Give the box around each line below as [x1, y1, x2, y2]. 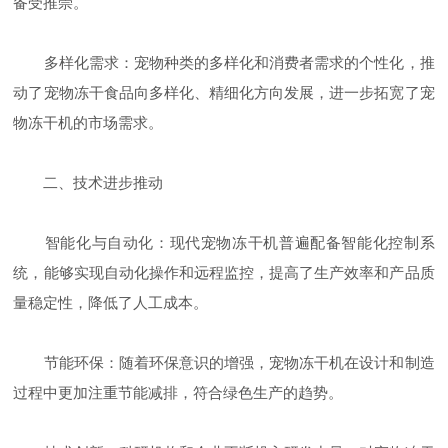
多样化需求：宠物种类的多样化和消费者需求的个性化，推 [13, 54, 435, 72]
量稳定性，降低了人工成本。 [13, 294, 209, 312]
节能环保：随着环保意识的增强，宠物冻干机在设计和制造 [13, 354, 435, 372]
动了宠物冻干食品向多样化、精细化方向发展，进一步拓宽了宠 [13, 84, 435, 102]
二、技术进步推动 [13, 174, 164, 192]
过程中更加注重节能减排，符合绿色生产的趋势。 [13, 384, 344, 402]
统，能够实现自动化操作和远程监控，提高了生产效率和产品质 [13, 264, 435, 282]
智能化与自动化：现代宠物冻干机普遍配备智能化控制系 [13, 234, 435, 252]
